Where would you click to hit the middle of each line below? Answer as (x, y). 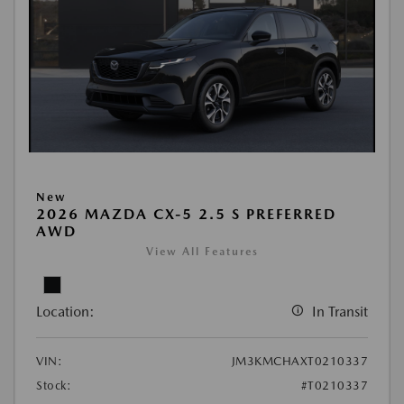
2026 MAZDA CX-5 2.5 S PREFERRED (186, 214)
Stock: (54, 385)
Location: (65, 311)
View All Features (202, 251)
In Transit (340, 311)
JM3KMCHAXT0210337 (299, 361)
